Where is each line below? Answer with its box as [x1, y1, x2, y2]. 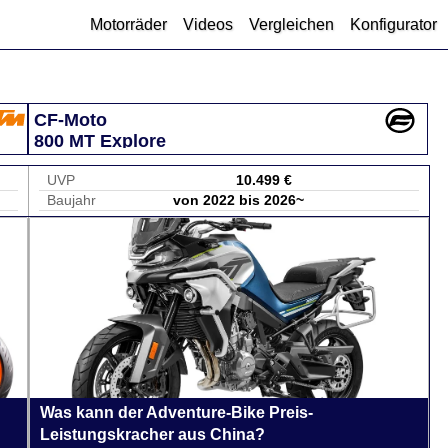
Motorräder [90, 15, 167, 33]
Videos [183, 15, 233, 33]
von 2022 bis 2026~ [173, 192, 304, 208]
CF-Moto [34, 110, 107, 130]
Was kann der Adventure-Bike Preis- [40, 404, 313, 421]
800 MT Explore [34, 131, 166, 151]
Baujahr [47, 192, 96, 208]
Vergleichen [249, 15, 334, 33]
